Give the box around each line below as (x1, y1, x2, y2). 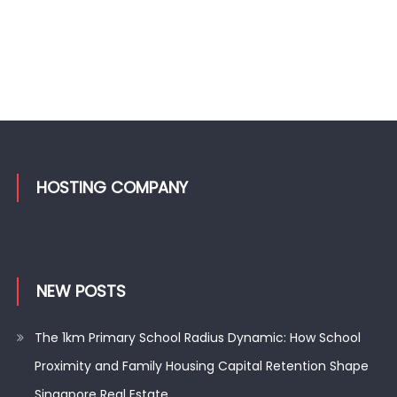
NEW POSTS (35, 279, 126, 302)
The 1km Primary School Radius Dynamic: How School (34, 328, 361, 346)
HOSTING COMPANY (35, 175, 188, 198)
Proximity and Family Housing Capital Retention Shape (34, 356, 369, 375)
